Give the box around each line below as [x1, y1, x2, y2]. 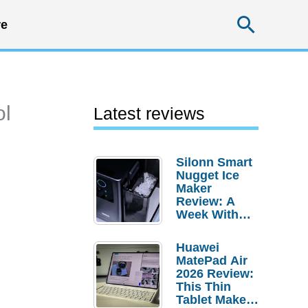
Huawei [176, 241, 219, 254]
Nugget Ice [176, 168, 239, 182]
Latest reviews [93, 104, 205, 123]
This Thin [176, 280, 231, 294]
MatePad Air [176, 254, 247, 267]
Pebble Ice [176, 221, 237, 234]
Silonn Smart [176, 155, 252, 169]
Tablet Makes [176, 293, 253, 307]
